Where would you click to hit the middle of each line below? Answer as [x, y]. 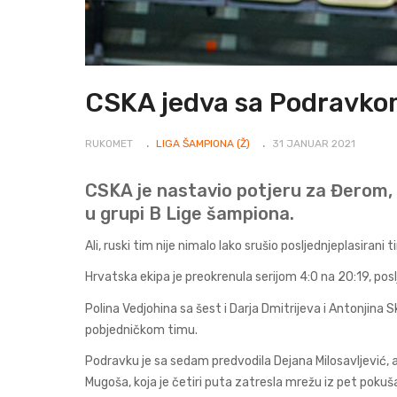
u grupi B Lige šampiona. [190, 214]
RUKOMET [109, 144]
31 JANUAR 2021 [314, 144]
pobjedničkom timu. [141, 330]
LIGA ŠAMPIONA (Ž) [202, 144]
